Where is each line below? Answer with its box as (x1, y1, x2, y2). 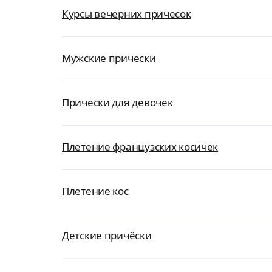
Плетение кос (62, 184, 129, 198)
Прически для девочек (62, 95, 173, 109)
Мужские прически (62, 51, 156, 65)
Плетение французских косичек (62, 140, 219, 154)
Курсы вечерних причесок (62, 7, 191, 21)
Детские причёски (62, 228, 152, 242)
